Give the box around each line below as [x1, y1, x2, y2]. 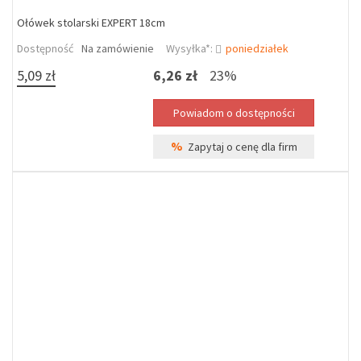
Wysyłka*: [166, 41, 215, 56]
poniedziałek [226, 41, 288, 56]
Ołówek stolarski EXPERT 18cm [17, 15, 165, 30]
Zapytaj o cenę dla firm [182, 139, 297, 154]
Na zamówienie [81, 41, 154, 56]
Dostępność [17, 41, 73, 56]
